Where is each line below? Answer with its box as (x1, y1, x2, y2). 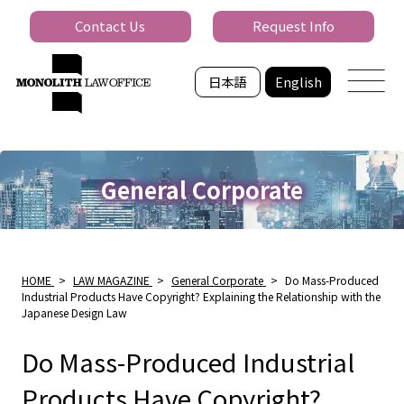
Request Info (252, 16, 335, 36)
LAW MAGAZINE (72, 271, 150, 288)
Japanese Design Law (21, 304, 127, 320)
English (274, 71, 322, 91)
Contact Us (75, 16, 146, 36)
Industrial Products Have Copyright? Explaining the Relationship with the (21, 288, 381, 304)
